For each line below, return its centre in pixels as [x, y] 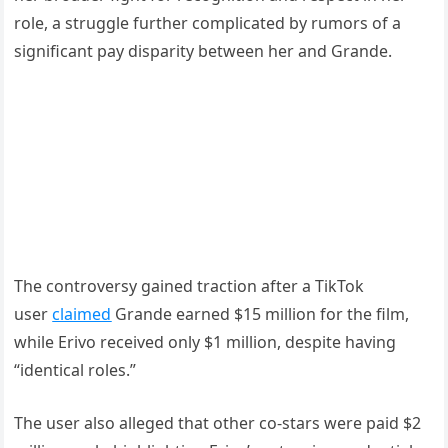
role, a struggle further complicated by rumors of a [208, 22]
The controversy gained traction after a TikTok [189, 285]
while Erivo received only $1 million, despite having [205, 341]
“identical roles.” [75, 369]
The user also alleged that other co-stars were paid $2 [218, 422]
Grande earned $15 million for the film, [260, 313]
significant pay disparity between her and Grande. [203, 50]
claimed [82, 313]
